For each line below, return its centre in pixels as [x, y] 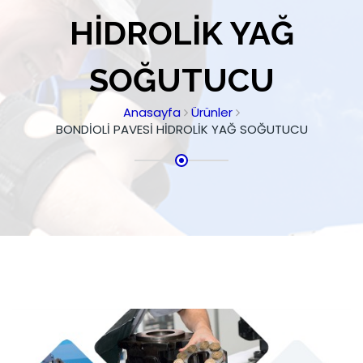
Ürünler [212, 113]
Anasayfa [152, 113]
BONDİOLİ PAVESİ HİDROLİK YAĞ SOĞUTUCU [181, 130]
